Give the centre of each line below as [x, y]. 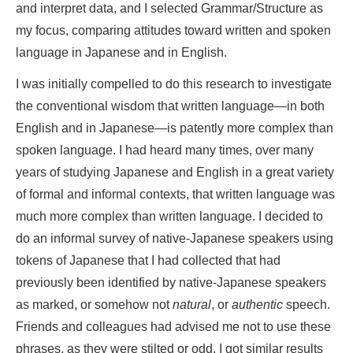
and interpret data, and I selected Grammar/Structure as [169, 9]
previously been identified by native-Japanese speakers [171, 283]
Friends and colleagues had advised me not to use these [173, 327]
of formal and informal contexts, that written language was [175, 195]
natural [192, 305]
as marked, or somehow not [94, 305]
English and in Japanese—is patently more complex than [175, 128]
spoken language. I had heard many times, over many [165, 150]
